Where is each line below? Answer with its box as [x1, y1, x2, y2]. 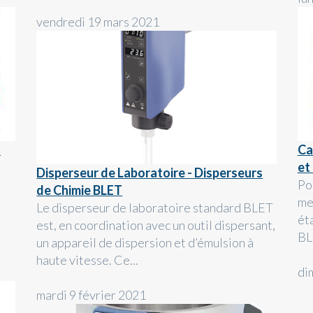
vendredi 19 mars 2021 [36, 13, 160, 29]
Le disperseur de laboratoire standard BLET [36, 200, 274, 216]
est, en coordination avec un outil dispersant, [36, 217, 276, 233]
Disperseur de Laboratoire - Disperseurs [36, 165, 263, 181]
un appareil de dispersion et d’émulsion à [36, 235, 254, 251]
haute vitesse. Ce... [36, 252, 139, 268]
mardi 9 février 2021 [36, 287, 147, 303]
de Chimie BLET [36, 182, 123, 198]
